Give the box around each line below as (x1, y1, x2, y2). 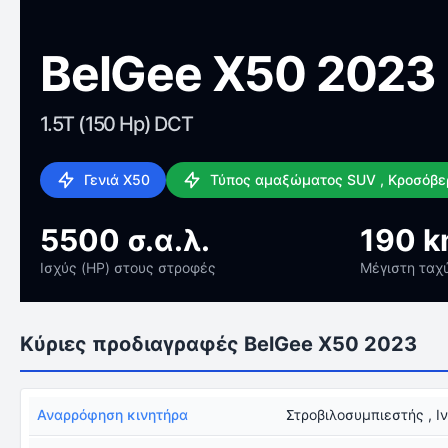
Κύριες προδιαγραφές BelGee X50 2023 (20, 332, 417, 356)
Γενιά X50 (84, 171, 150, 188)
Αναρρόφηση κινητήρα (37, 406, 188, 423)
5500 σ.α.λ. (40, 222, 210, 258)
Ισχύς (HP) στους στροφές (40, 259, 216, 276)
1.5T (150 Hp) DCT (40, 112, 193, 136)
